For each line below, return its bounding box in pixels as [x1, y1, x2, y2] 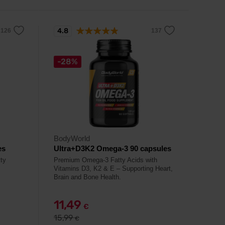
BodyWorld [54, 134, 90, 143]
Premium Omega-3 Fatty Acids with [54, 156, 157, 164]
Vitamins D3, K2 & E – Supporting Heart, [54, 165, 173, 172]
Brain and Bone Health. [54, 173, 121, 181]
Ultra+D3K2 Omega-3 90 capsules [54, 144, 171, 153]
